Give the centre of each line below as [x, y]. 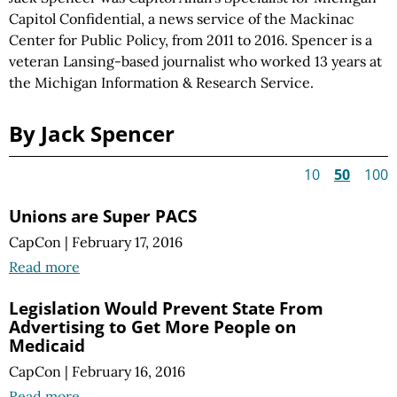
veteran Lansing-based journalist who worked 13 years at [195, 61]
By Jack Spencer [92, 133]
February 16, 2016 [128, 372]
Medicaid [47, 346]
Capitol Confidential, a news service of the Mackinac [182, 19]
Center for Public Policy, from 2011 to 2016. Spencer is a [191, 40]
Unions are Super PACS [103, 216]
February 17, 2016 [127, 242]
